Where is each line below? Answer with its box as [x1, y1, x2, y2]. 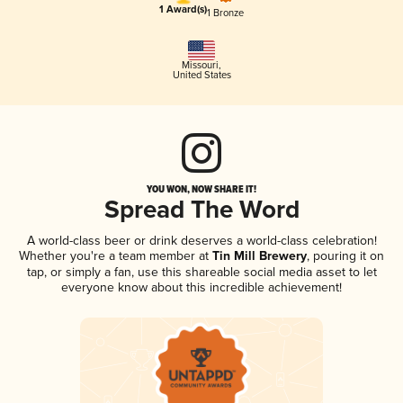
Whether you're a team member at [19, 248, 209, 264]
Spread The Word [103, 195, 300, 228]
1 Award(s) [159, 4, 207, 17]
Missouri [182, 59, 219, 72]
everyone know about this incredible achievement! [61, 280, 342, 296]
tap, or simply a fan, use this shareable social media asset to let [26, 264, 377, 281]
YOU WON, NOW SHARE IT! [147, 182, 256, 197]
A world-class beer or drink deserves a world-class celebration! [26, 233, 377, 249]
